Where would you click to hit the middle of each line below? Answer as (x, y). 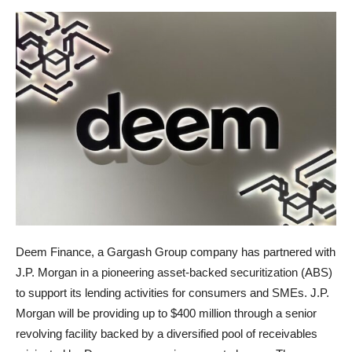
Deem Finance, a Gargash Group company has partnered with (176, 251)
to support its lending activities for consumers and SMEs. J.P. (172, 292)
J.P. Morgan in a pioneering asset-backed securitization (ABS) (174, 272)
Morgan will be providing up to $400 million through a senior (166, 313)
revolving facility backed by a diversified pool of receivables (167, 333)
